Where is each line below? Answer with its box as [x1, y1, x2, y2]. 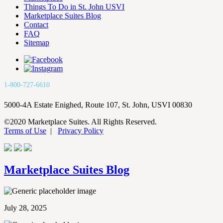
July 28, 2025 [4, 203, 47, 212]
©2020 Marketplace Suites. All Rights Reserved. [4, 117, 157, 126]
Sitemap [24, 38, 49, 47]
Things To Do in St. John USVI [24, 2, 124, 11]
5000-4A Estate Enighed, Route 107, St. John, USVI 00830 [4, 101, 192, 109]
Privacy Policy [58, 126, 104, 135]
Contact [24, 20, 48, 29]
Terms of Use [4, 126, 46, 135]
